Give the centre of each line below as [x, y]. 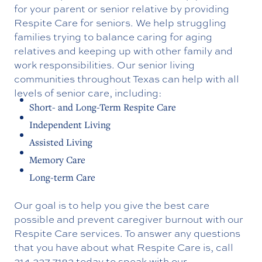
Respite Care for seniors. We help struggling [120, 22]
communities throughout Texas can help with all [127, 78]
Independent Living [70, 124]
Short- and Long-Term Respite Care [103, 107]
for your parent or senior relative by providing [122, 8]
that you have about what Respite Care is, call [124, 247]
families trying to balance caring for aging [113, 36]
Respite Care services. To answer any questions [127, 233]
